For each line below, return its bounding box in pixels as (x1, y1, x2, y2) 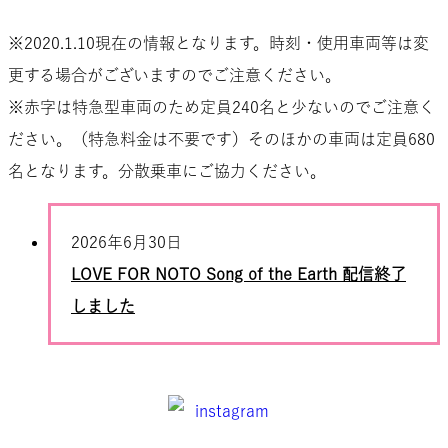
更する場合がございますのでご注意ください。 (8, 66, 341, 83)
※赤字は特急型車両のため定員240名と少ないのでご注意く (8, 98, 435, 115)
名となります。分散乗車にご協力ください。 (8, 162, 326, 179)
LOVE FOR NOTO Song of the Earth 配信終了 (71, 265, 406, 282)
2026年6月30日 (71, 233, 182, 250)
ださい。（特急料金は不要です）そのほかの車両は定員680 (8, 130, 435, 147)
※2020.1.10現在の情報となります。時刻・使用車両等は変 (8, 34, 429, 51)
